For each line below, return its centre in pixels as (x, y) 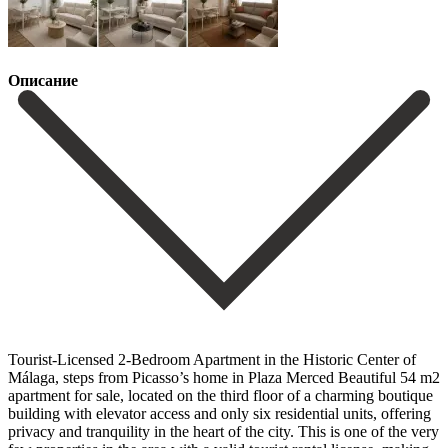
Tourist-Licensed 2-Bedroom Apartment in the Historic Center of (212, 359)
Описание (43, 81)
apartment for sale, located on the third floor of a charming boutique (220, 395)
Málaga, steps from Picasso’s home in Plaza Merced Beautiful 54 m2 (224, 377)
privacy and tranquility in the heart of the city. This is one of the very (223, 431)
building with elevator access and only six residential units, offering (219, 413)
